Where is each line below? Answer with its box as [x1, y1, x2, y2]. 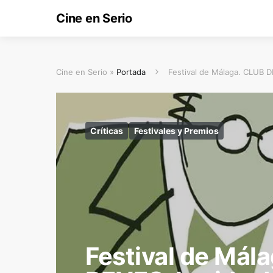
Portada [116, 67, 146, 77]
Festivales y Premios [134, 126, 219, 136]
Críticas [90, 126, 123, 136]
